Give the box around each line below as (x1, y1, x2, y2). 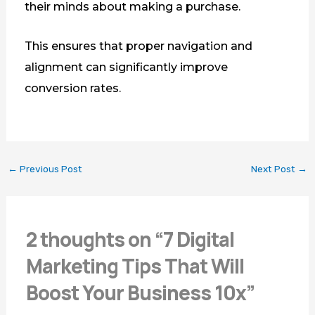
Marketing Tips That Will (25, 252, 244, 279)
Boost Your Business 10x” (25, 278, 255, 306)
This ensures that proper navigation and (24, 39, 252, 53)
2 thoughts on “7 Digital (25, 225, 234, 252)
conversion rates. (24, 82, 121, 96)
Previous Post (17, 162, 82, 174)
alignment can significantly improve (24, 60, 228, 75)
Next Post (251, 162, 298, 174)
